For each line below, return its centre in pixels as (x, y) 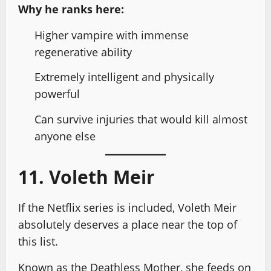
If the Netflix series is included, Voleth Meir (127, 207)
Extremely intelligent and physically (124, 77)
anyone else (65, 136)
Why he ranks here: (71, 9)
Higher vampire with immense (112, 35)
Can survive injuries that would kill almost (141, 119)
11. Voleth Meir (87, 177)
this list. (38, 241)
